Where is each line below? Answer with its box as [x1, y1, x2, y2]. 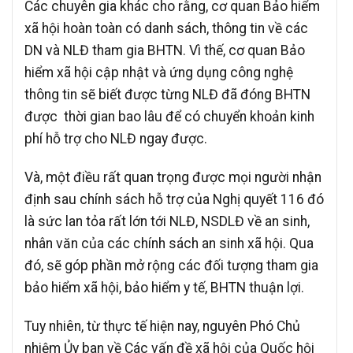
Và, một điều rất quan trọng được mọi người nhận [24, 169, 321, 185]
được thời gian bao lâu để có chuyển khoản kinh [24, 109, 314, 125]
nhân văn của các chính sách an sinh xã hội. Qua [24, 235, 314, 251]
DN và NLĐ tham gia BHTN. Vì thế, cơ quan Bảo [24, 43, 305, 59]
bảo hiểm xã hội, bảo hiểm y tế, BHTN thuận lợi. [24, 279, 304, 295]
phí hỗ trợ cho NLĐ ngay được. [24, 131, 207, 147]
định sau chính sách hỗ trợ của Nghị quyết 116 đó [24, 191, 324, 207]
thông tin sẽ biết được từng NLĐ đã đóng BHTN [24, 87, 310, 103]
